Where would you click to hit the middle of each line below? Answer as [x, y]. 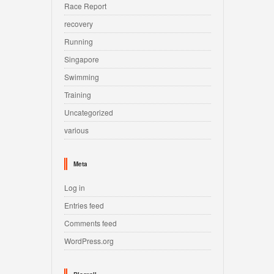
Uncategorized [89, 112]
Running [79, 41]
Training [78, 94]
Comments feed [91, 223]
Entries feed [84, 205]
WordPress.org [89, 241]
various [76, 130]
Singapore [82, 59]
